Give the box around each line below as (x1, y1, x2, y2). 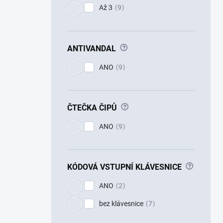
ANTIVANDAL (67, 43, 116, 53)
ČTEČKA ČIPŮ (67, 103, 117, 112)
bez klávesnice (99, 199, 143, 208)
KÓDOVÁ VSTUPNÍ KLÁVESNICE (67, 162, 182, 172)
